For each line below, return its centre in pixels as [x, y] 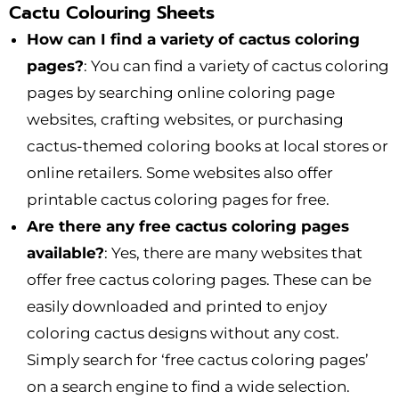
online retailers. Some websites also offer [180, 172]
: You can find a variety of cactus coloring [236, 65]
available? [65, 252]
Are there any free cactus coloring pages [188, 226]
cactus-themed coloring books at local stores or [208, 146]
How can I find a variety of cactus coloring [193, 39]
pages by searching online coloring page [181, 92]
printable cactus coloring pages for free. [178, 199]
